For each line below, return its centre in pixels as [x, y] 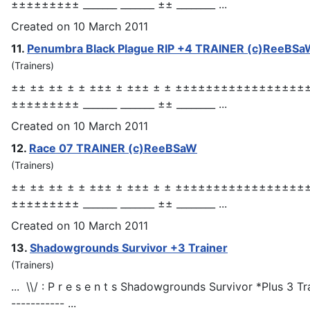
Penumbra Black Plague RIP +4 [111, 48]
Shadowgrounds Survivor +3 [109, 247]
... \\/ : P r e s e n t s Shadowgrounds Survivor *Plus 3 [154, 286]
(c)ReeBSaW [161, 148]
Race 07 [53, 148]
